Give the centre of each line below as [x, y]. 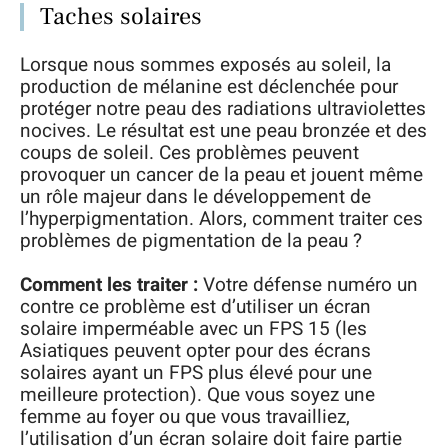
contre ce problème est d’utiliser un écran [195, 307]
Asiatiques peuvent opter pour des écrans [195, 351]
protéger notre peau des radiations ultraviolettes [223, 108]
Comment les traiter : [109, 285]
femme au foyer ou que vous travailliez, [185, 417]
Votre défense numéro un [308, 285]
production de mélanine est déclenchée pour [209, 86]
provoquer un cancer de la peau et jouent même [221, 174]
